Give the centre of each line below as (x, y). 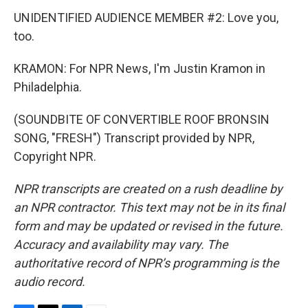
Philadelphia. (48, 87)
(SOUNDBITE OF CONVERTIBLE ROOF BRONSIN (142, 119)
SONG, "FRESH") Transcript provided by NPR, (134, 138)
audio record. (49, 282)
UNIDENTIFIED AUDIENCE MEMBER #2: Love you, (146, 18)
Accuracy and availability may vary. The (121, 244)
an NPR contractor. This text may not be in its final (149, 207)
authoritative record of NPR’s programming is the (146, 263)
